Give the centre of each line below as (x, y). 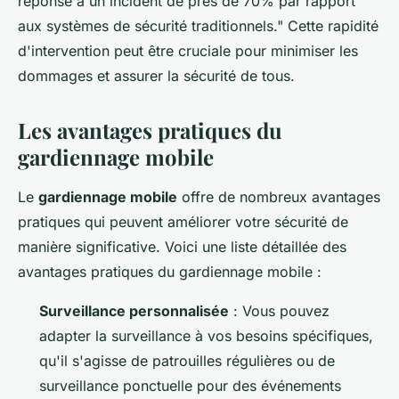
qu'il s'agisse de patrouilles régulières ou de (187, 360)
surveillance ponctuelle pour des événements (190, 385)
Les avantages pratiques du (150, 130)
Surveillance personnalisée (134, 310)
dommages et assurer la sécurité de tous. (156, 75)
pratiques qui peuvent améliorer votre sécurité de (183, 221)
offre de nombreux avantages (279, 196)
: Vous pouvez (279, 310)
